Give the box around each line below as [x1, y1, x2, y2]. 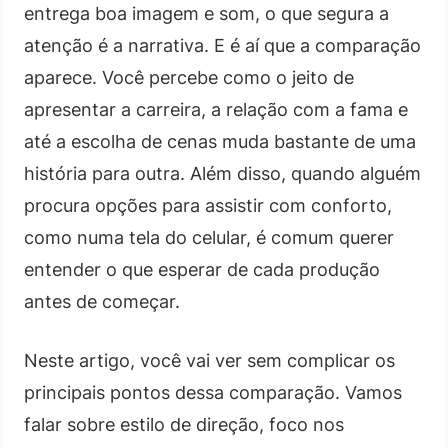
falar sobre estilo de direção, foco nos [24, 413, 344, 435]
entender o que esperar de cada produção [24, 258, 380, 280]
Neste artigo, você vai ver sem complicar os [24, 349, 395, 371]
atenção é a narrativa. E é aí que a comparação [24, 34, 421, 56]
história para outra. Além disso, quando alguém [24, 162, 421, 184]
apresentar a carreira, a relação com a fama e [24, 98, 408, 120]
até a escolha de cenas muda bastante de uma [24, 130, 416, 152]
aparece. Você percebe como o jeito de [24, 66, 354, 88]
